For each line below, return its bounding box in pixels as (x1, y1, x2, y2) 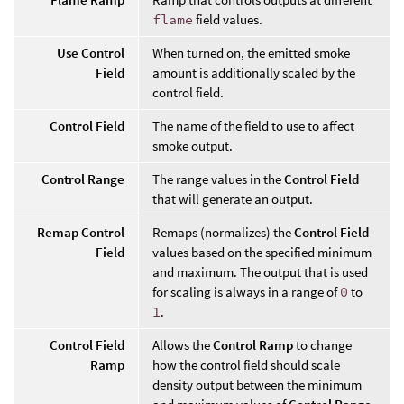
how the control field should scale (152, 355, 340, 373)
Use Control (57, 43, 124, 61)
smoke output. (152, 136, 233, 154)
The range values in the (152, 170, 284, 188)
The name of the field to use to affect (152, 116, 354, 134)
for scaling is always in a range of (152, 282, 340, 300)
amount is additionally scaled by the (152, 63, 355, 81)
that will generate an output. (152, 189, 313, 207)
